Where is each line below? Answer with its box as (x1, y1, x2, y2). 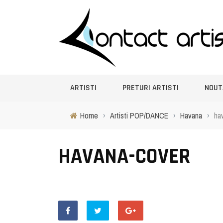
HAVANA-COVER (58, 143, 190, 170)
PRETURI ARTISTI (122, 83, 179, 93)
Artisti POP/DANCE (110, 110, 168, 121)
